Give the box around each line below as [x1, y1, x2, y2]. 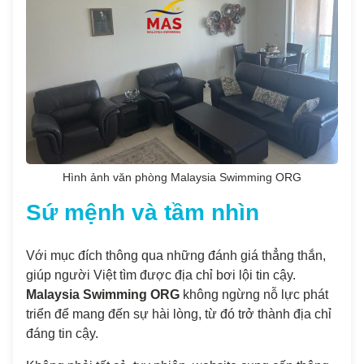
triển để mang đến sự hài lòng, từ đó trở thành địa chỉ [26, 307, 331, 321]
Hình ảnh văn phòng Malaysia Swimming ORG [63, 171, 301, 184]
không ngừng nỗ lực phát [180, 288, 328, 301]
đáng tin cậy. [26, 327, 98, 340]
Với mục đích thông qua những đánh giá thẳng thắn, [26, 249, 326, 262]
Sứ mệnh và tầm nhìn [26, 200, 259, 225]
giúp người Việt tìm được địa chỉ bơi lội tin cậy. [26, 268, 296, 282]
